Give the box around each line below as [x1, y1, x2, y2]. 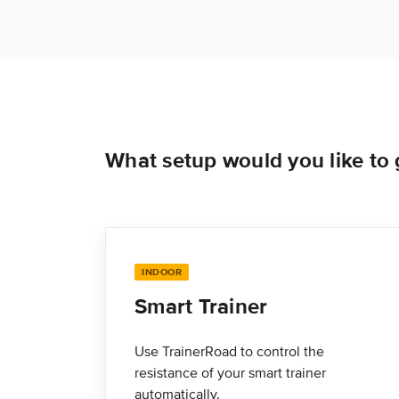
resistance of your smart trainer [134, 364, 326, 382]
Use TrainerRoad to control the [134, 343, 324, 361]
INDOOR [142, 266, 182, 278]
